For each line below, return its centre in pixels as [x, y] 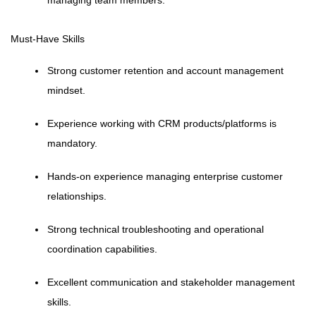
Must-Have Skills [48, 39]
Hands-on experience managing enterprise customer [165, 176]
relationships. [77, 196]
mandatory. [72, 143]
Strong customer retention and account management [165, 71]
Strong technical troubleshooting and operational [156, 229]
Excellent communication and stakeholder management [171, 282]
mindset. [66, 90]
